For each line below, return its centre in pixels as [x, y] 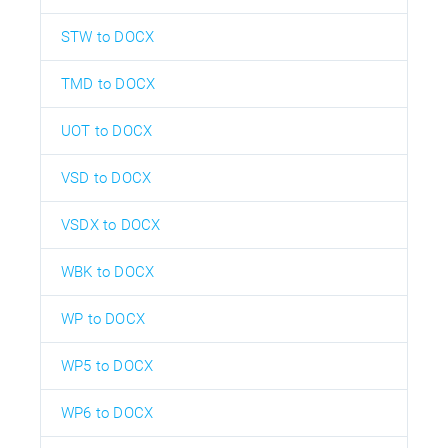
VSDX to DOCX [111, 224]
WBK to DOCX [108, 271]
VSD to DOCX [106, 177]
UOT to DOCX [107, 130]
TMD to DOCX [108, 83]
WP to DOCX [103, 318]
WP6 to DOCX [107, 412]
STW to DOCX [108, 36]
